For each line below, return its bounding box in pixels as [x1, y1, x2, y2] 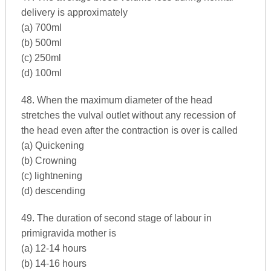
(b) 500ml [21, 37, 62, 48]
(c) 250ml [21, 52, 61, 63]
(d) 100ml [21, 67, 62, 78]
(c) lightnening [21, 170, 82, 181]
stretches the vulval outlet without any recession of [21, 109, 235, 120]
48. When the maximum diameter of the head [21, 94, 212, 105]
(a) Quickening [21, 140, 84, 151]
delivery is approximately [21, 7, 128, 18]
